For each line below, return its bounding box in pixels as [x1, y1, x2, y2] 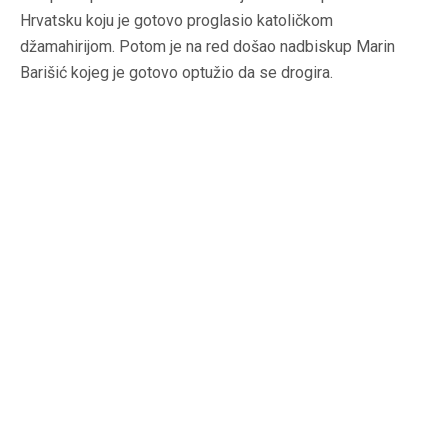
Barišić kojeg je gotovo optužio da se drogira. [20, 63, 333, 83]
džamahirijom [20, 37, 112, 57]
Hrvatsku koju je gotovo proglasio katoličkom [20, 11, 333, 31]
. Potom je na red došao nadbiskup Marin [112, 37, 395, 57]
